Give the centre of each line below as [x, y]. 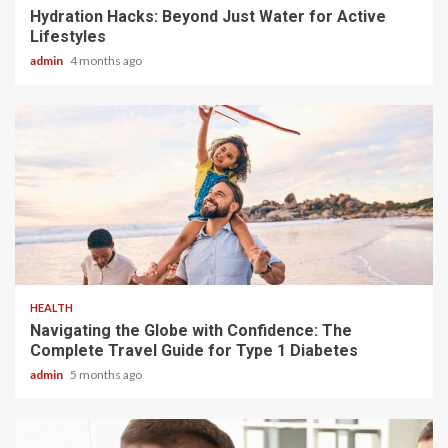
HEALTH [51, 307]
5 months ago [106, 374]
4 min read [60, 260]
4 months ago [106, 60]
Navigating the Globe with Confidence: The [191, 330]
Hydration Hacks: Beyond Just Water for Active [208, 16]
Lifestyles [68, 36]
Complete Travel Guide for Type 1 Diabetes [194, 350]
